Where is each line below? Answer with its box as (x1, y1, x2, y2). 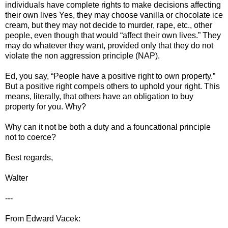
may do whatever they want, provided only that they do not (5, 41, 213, 50)
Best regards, (5, 153, 53, 162)
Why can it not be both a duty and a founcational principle (5, 122, 211, 131)
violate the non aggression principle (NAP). (5, 51, 160, 60)
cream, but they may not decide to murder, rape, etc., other (5, 20, 212, 30)
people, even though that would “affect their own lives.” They (5, 31, 221, 40)
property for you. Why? (5, 102, 86, 111)
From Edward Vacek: (5, 214, 80, 223)
